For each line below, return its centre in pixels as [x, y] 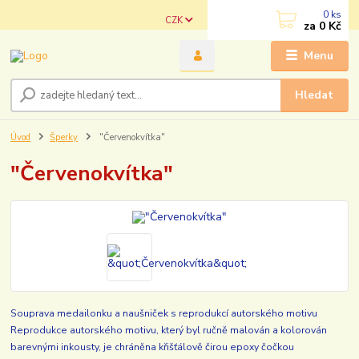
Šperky [64, 138]
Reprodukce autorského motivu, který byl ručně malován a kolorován [169, 331]
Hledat [315, 95]
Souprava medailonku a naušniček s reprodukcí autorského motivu [164, 314]
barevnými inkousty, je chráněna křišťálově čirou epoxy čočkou [153, 347]
